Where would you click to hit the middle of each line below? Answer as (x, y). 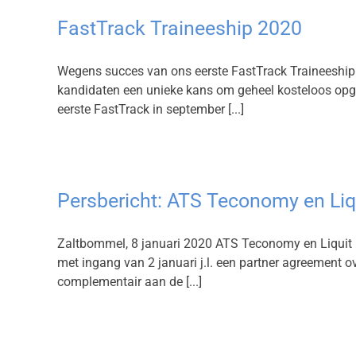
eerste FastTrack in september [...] (151, 109)
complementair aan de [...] (130, 282)
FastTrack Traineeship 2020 (180, 28)
